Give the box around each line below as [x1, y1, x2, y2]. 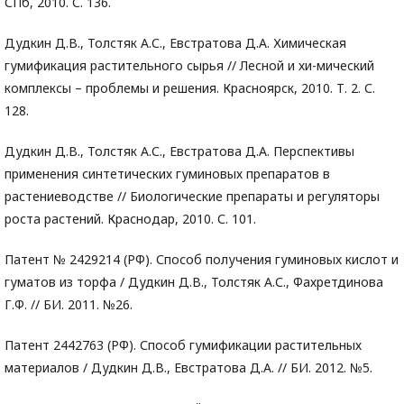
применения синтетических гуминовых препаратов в [5, 165, 330, 183]
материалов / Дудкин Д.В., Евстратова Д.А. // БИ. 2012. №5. [5, 359, 372, 377]
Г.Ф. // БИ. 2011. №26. [5, 296, 133, 314]
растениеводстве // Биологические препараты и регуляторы [5, 188, 380, 206]
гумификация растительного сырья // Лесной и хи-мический [5, 57, 374, 75]
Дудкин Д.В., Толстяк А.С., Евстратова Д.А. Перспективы [5, 142, 354, 161]
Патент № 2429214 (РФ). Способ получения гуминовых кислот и [5, 251, 399, 269]
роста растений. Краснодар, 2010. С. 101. [5, 210, 256, 228]
